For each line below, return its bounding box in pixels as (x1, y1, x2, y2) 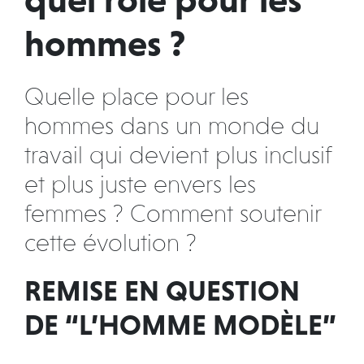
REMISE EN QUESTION (24, 275, 300, 307)
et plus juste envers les (24, 171, 256, 197)
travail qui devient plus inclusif (24, 141, 331, 168)
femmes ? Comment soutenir (24, 200, 321, 227)
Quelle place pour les (24, 83, 249, 110)
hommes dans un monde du (24, 112, 319, 139)
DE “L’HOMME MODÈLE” (24, 309, 336, 341)
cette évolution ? (24, 229, 197, 256)
